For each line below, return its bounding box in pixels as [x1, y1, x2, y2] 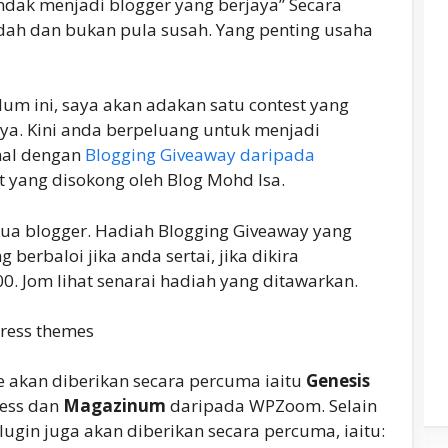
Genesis [306, 369, 370, 393]
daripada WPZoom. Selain [166, 394, 377, 418]
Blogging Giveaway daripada [85, 143, 315, 167]
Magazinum [63, 394, 166, 418]
